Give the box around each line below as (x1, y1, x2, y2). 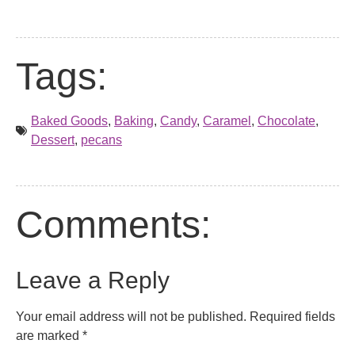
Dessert (31, 132, 74, 147)
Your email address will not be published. (16, 309, 246, 323)
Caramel (203, 113, 251, 128)
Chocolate (258, 113, 315, 128)
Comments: (16, 203, 211, 246)
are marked (16, 328, 82, 342)
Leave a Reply (16, 266, 170, 293)
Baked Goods (31, 113, 108, 128)
